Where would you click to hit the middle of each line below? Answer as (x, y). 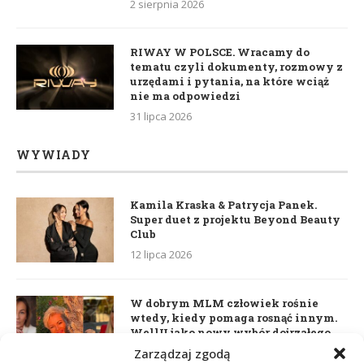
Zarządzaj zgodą (182, 353)
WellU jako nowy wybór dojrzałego (230, 332)
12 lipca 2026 (161, 254)
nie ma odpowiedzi (185, 95)
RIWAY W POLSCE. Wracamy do (220, 52)
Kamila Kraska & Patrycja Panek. (223, 204)
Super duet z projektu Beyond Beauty (235, 219)
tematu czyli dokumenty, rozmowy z (236, 66)
